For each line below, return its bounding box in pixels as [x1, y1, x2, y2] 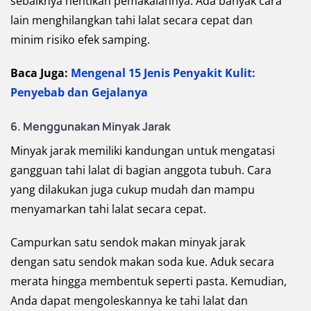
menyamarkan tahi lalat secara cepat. [10, 201, 206, 217]
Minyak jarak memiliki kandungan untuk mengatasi [10, 143, 275, 159]
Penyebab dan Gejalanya [10, 85, 148, 101]
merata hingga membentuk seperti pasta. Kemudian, [10, 274, 287, 289]
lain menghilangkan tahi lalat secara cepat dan [10, 12, 253, 28]
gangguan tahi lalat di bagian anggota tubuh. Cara [10, 162, 271, 178]
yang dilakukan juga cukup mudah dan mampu [10, 182, 255, 198]
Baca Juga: [10, 65, 71, 81]
